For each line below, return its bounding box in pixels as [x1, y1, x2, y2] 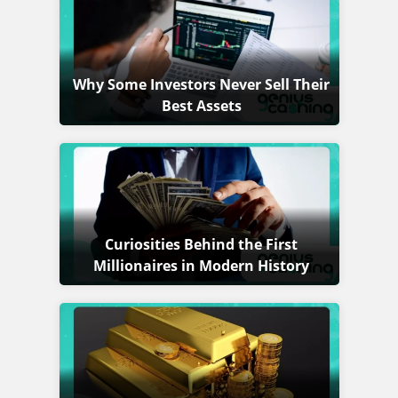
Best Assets [161, 95, 242, 115]
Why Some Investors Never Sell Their [73, 74, 330, 94]
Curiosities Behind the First [105, 234, 298, 254]
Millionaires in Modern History [93, 255, 309, 275]
